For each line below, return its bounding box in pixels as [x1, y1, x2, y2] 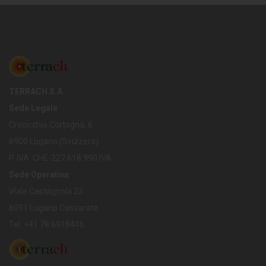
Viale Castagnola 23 [9, 186, 83, 196]
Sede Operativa [9, 169, 69, 179]
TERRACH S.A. [9, 86, 65, 96]
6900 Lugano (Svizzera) [9, 136, 99, 146]
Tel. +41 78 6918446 [9, 219, 84, 229]
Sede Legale [9, 103, 58, 113]
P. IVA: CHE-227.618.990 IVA [9, 153, 112, 163]
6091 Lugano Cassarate [9, 202, 98, 213]
